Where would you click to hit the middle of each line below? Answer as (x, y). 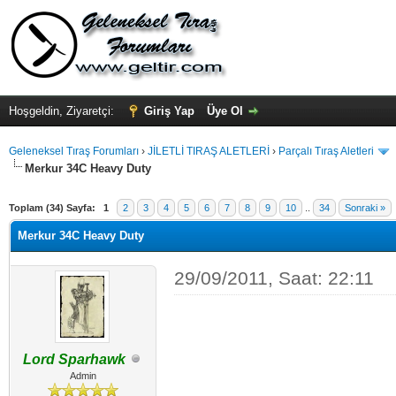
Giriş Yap (169, 111)
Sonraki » (365, 207)
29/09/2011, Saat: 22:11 (274, 278)
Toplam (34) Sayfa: (52, 207)
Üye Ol (225, 111)
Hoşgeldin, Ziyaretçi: (63, 111)
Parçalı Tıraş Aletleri (326, 151)
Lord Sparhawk (75, 359)
